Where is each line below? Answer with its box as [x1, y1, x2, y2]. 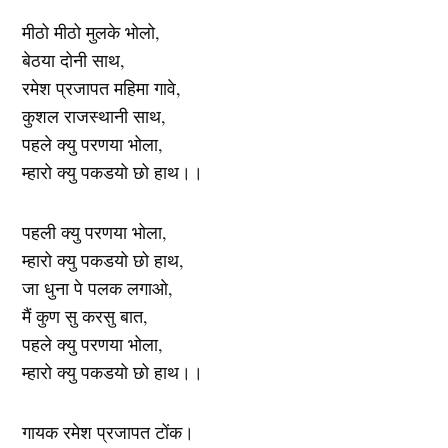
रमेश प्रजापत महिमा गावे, [22, 75, 182, 100]
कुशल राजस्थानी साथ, [22, 103, 167, 128]
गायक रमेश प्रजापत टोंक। [22, 419, 195, 444]
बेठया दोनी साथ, [22, 47, 126, 72]
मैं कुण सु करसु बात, [22, 303, 149, 328]
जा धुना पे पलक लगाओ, [22, 275, 174, 300]
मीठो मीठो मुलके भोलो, [22, 19, 161, 44]
